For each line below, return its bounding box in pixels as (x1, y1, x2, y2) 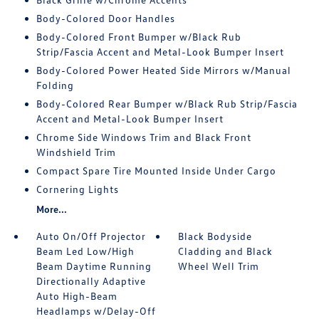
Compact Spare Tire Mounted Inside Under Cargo (36, 164, 276, 177)
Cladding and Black (178, 245, 273, 257)
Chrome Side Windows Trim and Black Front (36, 131, 251, 143)
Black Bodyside (178, 230, 253, 242)
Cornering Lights (36, 183, 119, 195)
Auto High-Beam (36, 290, 117, 302)
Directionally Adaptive (36, 275, 146, 287)
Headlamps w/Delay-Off (36, 305, 156, 317)
